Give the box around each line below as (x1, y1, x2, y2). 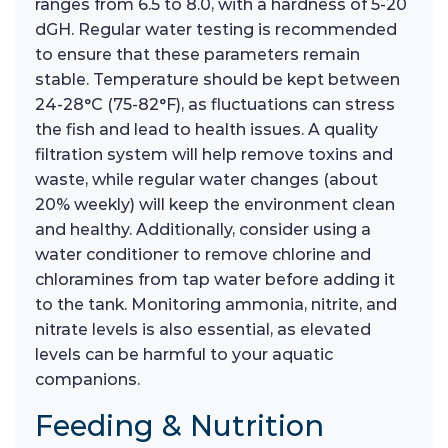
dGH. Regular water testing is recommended (35, 20, 397, 40)
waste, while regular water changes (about (35, 170, 378, 190)
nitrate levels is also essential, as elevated (35, 320, 371, 340)
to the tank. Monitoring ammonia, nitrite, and (35, 295, 397, 315)
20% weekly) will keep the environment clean (35, 195, 395, 215)
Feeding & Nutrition (35, 408, 324, 444)
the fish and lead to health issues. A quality (35, 120, 378, 140)
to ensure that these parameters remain (35, 45, 360, 65)
